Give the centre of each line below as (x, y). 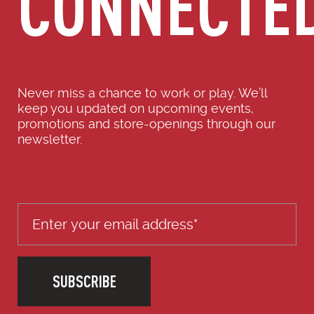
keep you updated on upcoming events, (136, 108)
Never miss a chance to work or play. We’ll (142, 93)
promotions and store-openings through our (146, 124)
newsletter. (50, 139)
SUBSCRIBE (84, 281)
